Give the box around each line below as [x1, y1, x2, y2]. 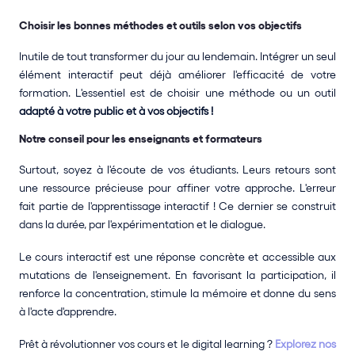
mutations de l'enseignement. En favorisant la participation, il [19, 269, 336, 281]
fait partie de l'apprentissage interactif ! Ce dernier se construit [19, 200, 336, 212]
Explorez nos [274, 338, 337, 350]
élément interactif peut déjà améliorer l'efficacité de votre [19, 68, 336, 81]
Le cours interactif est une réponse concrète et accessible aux [19, 250, 336, 263]
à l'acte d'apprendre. [19, 305, 116, 318]
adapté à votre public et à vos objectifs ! [19, 105, 213, 117]
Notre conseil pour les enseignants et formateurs [19, 132, 262, 145]
